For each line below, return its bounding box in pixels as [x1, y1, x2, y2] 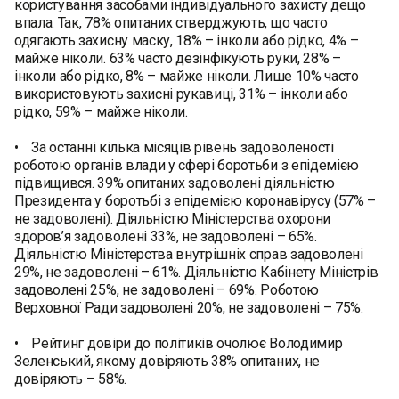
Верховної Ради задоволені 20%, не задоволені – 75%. [14, 299, 363, 316]
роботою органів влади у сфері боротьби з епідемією [14, 157, 362, 174]
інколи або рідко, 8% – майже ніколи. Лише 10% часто [14, 68, 359, 85]
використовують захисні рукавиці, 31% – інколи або [14, 85, 348, 102]
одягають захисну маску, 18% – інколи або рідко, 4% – [14, 32, 359, 49]
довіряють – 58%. [14, 370, 126, 387]
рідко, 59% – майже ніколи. [14, 103, 188, 120]
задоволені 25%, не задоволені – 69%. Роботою [14, 281, 319, 298]
